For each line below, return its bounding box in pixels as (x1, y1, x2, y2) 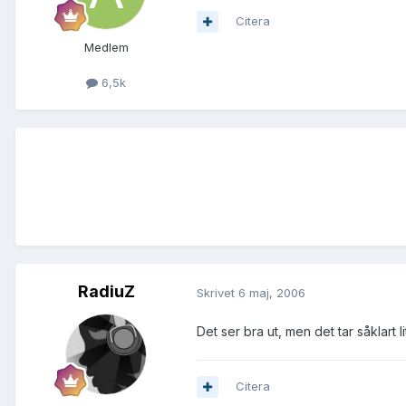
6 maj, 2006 (238, 285, 305, 300)
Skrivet (197, 285, 238, 300)
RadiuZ (77, 282, 135, 302)
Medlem (83, 40, 129, 55)
